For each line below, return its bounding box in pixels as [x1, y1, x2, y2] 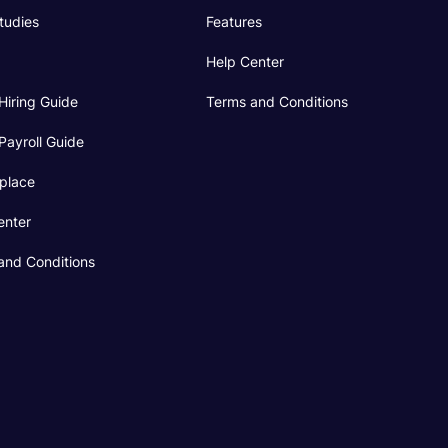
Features [205, 13, 262, 30]
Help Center [205, 53, 284, 70]
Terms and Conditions [205, 93, 348, 110]
